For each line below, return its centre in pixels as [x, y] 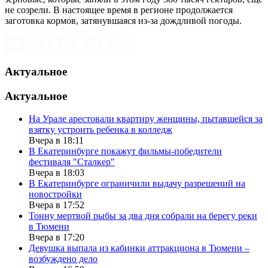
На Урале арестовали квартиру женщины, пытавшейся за [146, 119]
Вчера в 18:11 [56, 141]
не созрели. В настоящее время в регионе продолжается [119, 10]
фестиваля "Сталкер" [72, 162]
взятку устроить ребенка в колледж [100, 130]
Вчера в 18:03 [57, 173]
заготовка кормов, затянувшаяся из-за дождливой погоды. [123, 21]
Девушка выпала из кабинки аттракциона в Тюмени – [139, 248]
